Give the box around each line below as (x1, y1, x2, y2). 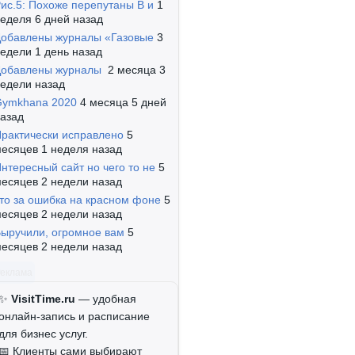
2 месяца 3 (108, 63, 166, 76)
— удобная (75, 292, 136, 305)
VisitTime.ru (11, 292, 75, 305)
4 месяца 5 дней (80, 96, 166, 109)
